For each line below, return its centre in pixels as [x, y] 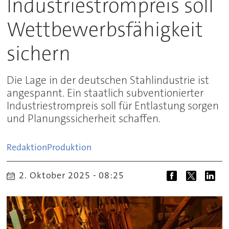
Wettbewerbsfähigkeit [105, 29]
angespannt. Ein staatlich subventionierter [105, 93]
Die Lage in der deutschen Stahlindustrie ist [108, 80]
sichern [39, 53]
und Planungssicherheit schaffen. [84, 119]
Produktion [70, 147]
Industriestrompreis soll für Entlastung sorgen [113, 106]
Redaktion [27, 147]
